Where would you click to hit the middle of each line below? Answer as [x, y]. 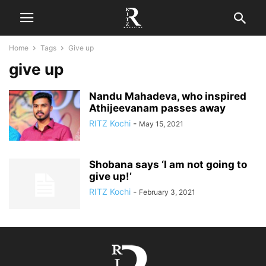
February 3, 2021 [167, 192]
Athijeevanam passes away [157, 108]
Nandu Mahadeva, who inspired [168, 96]
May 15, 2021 [161, 124]
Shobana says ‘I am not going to [168, 164]
